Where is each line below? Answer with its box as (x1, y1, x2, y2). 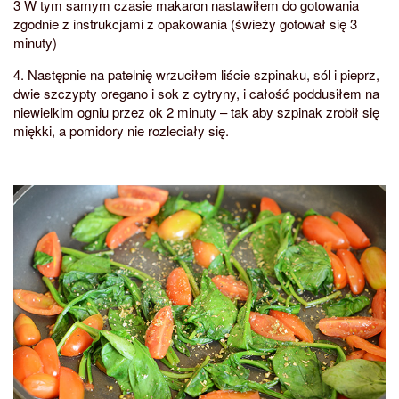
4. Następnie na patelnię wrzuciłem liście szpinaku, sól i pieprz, (13, 64, 379, 84)
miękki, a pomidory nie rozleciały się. (13, 120, 229, 140)
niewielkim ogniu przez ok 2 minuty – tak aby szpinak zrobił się (13, 102, 379, 121)
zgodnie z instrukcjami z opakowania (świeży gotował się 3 (13, 13, 357, 33)
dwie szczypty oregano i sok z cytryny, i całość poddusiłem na (13, 83, 379, 102)
